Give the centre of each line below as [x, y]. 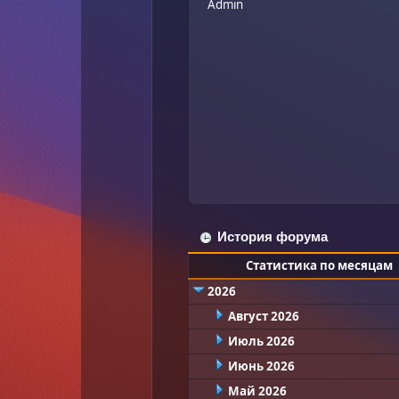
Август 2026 [263, 316]
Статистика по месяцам [320, 265]
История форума [273, 236]
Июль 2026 [261, 341]
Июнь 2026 [261, 366]
